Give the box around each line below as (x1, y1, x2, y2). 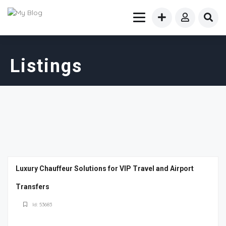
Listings (10, 55, 82, 77)
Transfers (16, 183, 49, 191)
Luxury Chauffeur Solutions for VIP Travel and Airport (16, 164, 194, 173)
